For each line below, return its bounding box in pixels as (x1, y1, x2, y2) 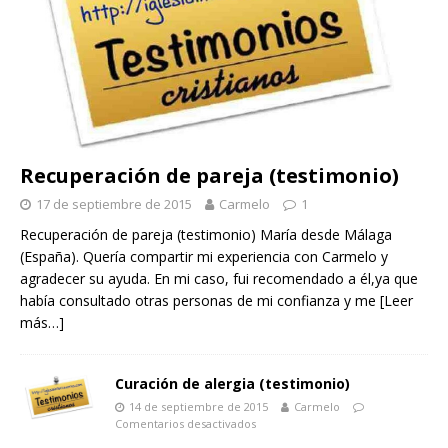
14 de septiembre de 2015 (129, 399, 268, 415)
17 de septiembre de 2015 (36, 195, 192, 214)
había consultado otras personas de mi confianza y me (20, 291, 380, 311)
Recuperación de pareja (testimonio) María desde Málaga (20, 225, 392, 245)
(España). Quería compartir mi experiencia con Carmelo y (20, 247, 388, 267)
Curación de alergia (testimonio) (115, 374, 350, 394)
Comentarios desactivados (115, 416, 256, 432)
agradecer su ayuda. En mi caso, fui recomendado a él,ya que (20, 269, 418, 289)
